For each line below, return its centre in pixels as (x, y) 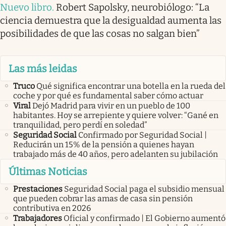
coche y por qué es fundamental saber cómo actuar (108, 95)
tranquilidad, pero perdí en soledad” (80, 125)
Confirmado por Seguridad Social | (143, 135)
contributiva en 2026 (52, 208)
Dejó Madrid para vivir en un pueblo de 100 (111, 105)
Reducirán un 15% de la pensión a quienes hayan (104, 144)
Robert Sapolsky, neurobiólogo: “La (133, 8)
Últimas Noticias (48, 172)
